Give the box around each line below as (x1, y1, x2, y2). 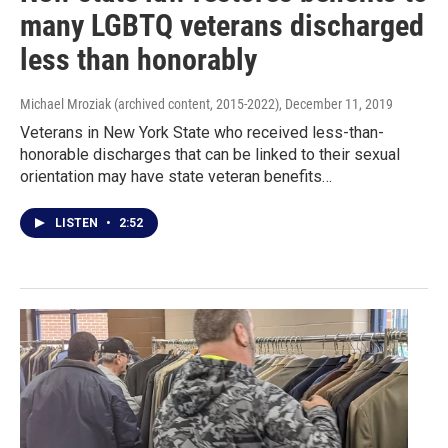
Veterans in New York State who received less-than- (20, 123, 384, 143)
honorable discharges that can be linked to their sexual (20, 145, 400, 165)
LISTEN (55, 216, 101, 231)
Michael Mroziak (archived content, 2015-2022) (20, 96, 279, 113)
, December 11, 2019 (279, 96, 393, 113)
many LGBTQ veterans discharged (20, 8, 424, 44)
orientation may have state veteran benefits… (20, 167, 332, 187)
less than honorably (20, 42, 257, 78)
